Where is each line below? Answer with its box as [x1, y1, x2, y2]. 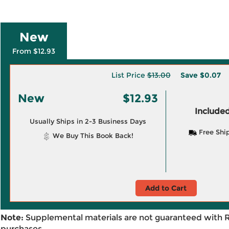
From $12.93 [12, 47, 55, 56]
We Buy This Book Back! [50, 131, 133, 140]
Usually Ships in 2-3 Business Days [29, 117, 146, 125]
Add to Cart [145, 184, 187, 193]
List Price [111, 71, 147, 80]
